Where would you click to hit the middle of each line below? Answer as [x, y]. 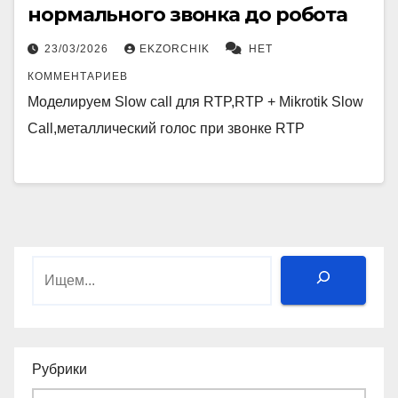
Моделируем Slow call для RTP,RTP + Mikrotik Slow [195, 102]
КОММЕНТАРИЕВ [78, 77]
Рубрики [60, 369]
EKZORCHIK [176, 49]
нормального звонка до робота [188, 15]
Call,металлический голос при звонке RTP [166, 129]
